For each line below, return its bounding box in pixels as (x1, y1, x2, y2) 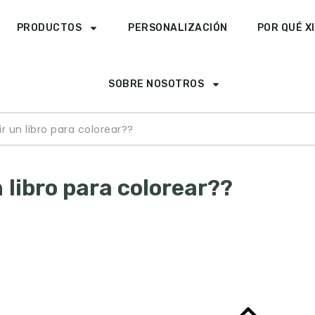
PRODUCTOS (16, 22, 82, 34)
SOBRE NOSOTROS (108, 78, 205, 90)
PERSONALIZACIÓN (128, 22, 228, 34)
